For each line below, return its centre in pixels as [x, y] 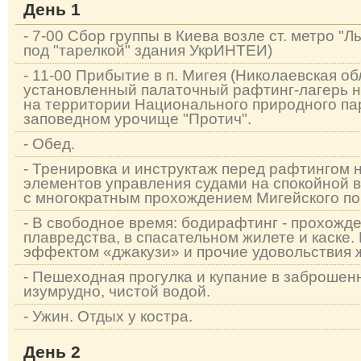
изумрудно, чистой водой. [117, 291]
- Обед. [49, 144]
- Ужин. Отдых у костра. [108, 316]
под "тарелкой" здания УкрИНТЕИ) [148, 50]
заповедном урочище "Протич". [137, 119]
